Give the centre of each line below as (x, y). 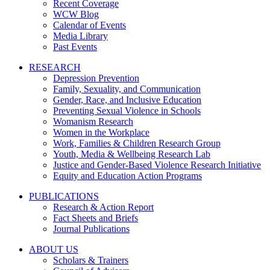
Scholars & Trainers (91, 260)
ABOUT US (54, 249)
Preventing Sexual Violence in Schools (127, 110)
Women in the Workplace (101, 132)
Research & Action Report (103, 207)
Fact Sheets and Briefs (96, 218)
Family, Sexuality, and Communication (127, 89)
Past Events (75, 46)
